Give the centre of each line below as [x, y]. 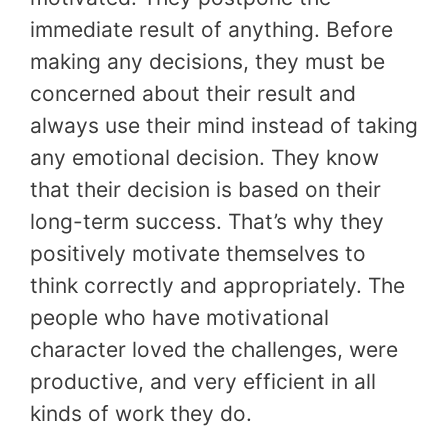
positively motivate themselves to [198, 254]
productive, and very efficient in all [203, 382]
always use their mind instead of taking [224, 126]
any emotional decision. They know [204, 158]
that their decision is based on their [205, 190]
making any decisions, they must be [207, 62]
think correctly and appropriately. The [217, 286]
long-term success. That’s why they [207, 222]
